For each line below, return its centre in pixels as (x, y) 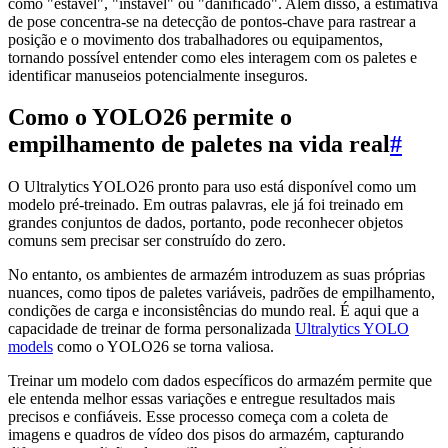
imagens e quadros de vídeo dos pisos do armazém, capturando (206, 435)
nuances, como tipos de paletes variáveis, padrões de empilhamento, (221, 293)
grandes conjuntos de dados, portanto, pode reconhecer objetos (205, 223)
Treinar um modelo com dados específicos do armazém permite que (220, 381)
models (30, 347)
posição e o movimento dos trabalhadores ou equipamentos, (195, 39)
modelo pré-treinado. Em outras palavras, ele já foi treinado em (205, 205)
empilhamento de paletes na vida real (199, 144)
